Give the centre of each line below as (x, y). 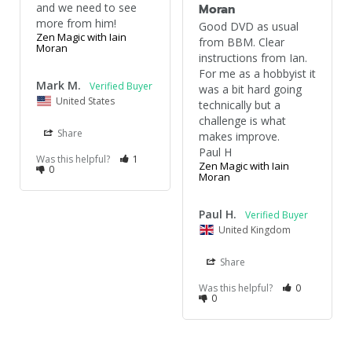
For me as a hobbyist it (257, 74)
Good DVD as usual (248, 27)
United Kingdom (254, 230)
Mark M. (59, 86)
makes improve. (239, 137)
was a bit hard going (250, 90)
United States (85, 101)
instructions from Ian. (253, 58)
